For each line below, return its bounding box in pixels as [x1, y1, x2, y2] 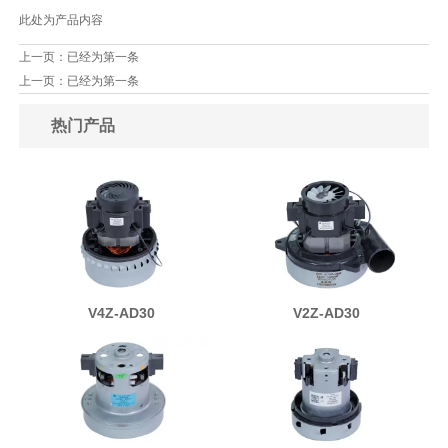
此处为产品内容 [18, 13, 103, 28]
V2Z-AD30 [292, 304, 360, 321]
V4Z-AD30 [87, 304, 155, 321]
